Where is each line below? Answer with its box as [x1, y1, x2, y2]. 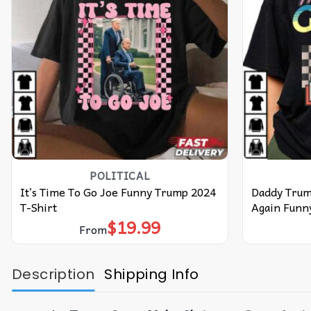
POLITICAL [89, 167, 150, 184]
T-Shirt [19, 198, 57, 217]
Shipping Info [104, 264, 199, 285]
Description [12, 264, 95, 285]
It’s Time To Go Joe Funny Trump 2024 [19, 183, 216, 201]
